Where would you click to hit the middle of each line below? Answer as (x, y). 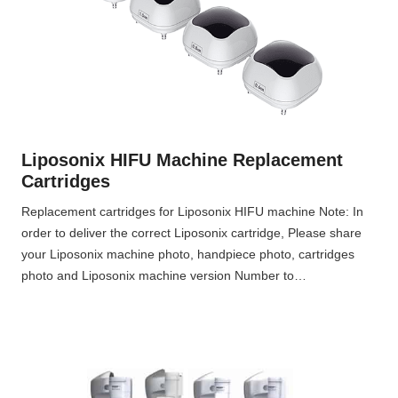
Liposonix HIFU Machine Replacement (182, 159)
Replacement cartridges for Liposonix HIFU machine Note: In (192, 211)
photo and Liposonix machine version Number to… (164, 275)
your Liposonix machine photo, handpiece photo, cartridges (188, 254)
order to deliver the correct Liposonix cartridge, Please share (191, 232)
